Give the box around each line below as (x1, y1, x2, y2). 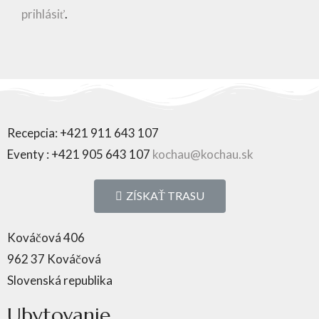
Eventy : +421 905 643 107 (7, 146, 152, 162)
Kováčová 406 (7, 229, 85, 245)
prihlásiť (21, 6, 65, 21)
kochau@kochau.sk (152, 146, 253, 162)
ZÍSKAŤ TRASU (125, 188, 204, 202)
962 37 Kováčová (7, 251, 101, 266)
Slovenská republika (7, 272, 113, 288)
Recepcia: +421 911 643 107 (7, 125, 159, 140)
